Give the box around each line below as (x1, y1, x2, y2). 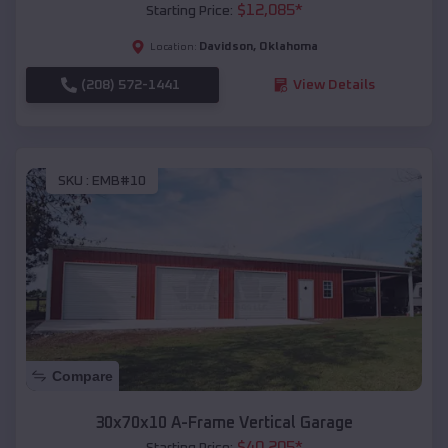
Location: (149, 41, 197, 52)
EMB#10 (92, 174, 146, 189)
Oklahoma (258, 40, 318, 53)
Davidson (198, 40, 253, 53)
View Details (292, 77, 375, 92)
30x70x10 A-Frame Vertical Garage (95, 415, 353, 432)
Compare (52, 368, 113, 385)
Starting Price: (145, 3, 233, 18)
